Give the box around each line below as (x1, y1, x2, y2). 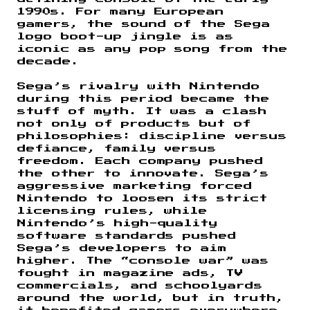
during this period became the (17, 94, 271, 103)
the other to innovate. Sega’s (17, 169, 270, 178)
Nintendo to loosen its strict (17, 194, 268, 203)
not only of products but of (17, 119, 252, 128)
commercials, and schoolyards (17, 281, 264, 290)
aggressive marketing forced (17, 181, 253, 190)
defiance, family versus (17, 144, 217, 153)
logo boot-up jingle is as (17, 32, 235, 41)
